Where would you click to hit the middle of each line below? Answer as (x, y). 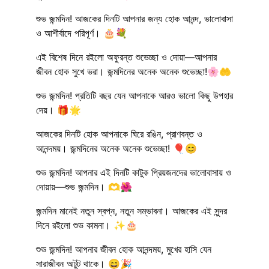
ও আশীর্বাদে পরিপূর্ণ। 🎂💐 (82, 33)
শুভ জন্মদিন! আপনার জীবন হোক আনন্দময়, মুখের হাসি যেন (124, 249)
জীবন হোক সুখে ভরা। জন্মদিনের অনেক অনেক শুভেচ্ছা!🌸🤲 (134, 71)
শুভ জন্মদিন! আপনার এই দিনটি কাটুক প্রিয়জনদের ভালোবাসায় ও (134, 172)
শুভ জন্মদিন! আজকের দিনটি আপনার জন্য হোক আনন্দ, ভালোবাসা (134, 18)
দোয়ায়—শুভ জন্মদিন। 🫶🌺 (84, 186)
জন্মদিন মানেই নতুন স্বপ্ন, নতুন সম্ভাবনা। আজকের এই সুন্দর (131, 210)
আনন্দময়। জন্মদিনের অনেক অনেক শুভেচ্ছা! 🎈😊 (116, 148)
